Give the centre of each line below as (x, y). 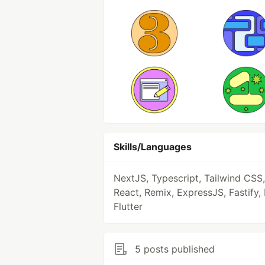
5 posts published (175, 249)
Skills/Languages (153, 147)
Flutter (128, 206)
